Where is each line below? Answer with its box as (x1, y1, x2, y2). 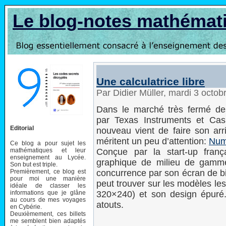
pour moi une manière (10, 175, 86, 182)
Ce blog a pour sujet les (10, 139, 86, 147)
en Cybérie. (10, 203, 42, 210)
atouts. (96, 200, 124, 210)
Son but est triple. (10, 160, 58, 168)
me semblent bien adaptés (10, 217, 86, 224)
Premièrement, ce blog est (10, 167, 86, 175)
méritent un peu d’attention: (96, 136, 209, 146)
